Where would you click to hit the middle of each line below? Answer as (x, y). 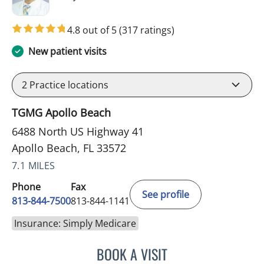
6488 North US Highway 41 (78, 132)
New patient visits (67, 52)
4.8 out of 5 (93, 30)
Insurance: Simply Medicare (75, 224)
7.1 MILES (34, 166)
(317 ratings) (147, 30)
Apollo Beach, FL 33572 (69, 148)
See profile (166, 195)
